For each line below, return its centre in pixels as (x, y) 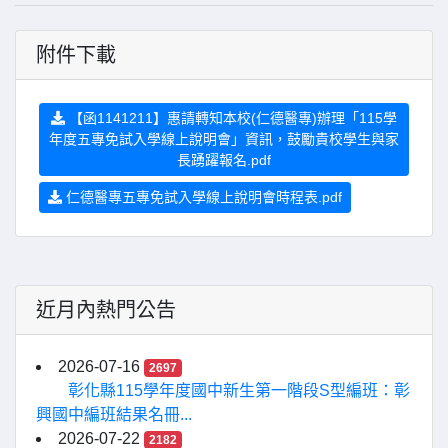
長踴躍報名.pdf (224, 160)
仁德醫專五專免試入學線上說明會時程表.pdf (202, 197)
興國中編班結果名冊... (114, 414)
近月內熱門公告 (106, 310)
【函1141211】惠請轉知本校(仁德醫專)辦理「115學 (231, 118)
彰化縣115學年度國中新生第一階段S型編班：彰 (239, 390)
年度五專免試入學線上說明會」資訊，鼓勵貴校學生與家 (224, 139)
